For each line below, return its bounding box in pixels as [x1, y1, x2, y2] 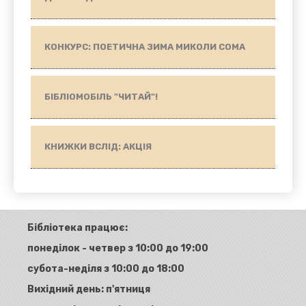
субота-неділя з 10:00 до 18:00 [27, 262, 185, 275]
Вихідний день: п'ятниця [27, 283, 151, 295]
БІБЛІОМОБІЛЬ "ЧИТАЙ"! [44, 92, 158, 102]
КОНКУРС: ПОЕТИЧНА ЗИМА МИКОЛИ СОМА [44, 42, 245, 53]
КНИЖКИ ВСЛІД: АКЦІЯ [44, 141, 152, 152]
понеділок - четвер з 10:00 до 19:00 [27, 242, 209, 255]
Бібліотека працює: [27, 222, 128, 234]
